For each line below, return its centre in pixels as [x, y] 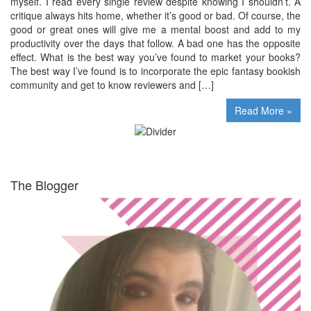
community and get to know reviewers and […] [112, 85]
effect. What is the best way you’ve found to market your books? [155, 57]
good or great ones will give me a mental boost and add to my [155, 30]
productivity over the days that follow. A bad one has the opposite [155, 43]
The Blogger [44, 184]
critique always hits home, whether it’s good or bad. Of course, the [155, 16]
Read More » [263, 111]
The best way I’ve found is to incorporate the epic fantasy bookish [155, 71]
